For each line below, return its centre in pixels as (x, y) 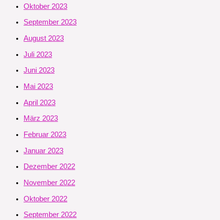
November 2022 (49, 182)
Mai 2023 (38, 87)
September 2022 (50, 215)
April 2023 (40, 102)
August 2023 (44, 39)
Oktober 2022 (45, 199)
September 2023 (50, 22)
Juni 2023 (39, 70)
